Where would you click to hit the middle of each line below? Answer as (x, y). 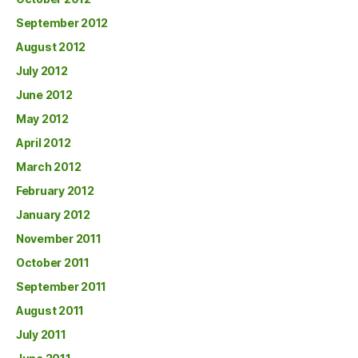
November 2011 (59, 239)
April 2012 (44, 143)
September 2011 (62, 286)
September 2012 (62, 23)
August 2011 (50, 310)
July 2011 (41, 334)
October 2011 (53, 263)
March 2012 (49, 167)
